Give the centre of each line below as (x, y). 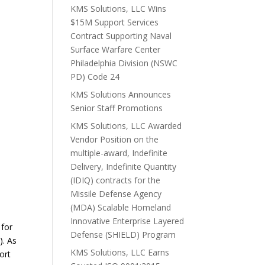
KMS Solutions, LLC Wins (119, 8)
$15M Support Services (115, 22)
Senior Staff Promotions (117, 108)
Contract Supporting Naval (121, 35)
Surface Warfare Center (116, 49)
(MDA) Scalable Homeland (121, 207)
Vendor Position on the (115, 139)
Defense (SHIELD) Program (123, 234)
